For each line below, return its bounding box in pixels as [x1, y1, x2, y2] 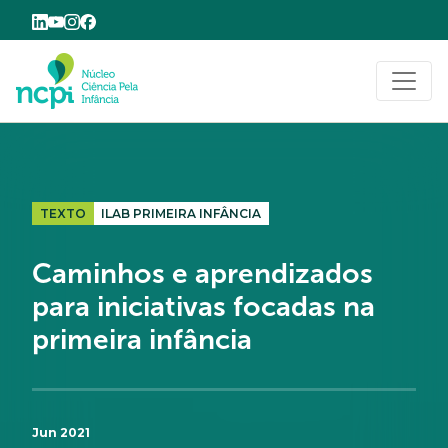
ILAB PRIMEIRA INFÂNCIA [101, 206, 262, 221]
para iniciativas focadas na [32, 291, 375, 323]
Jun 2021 [32, 425, 90, 441]
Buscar [329, 75, 383, 93]
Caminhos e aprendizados [32, 258, 373, 290]
